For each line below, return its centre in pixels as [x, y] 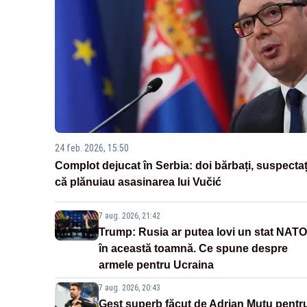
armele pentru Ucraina [156, 265]
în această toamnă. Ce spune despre [193, 249]
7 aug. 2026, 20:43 [130, 288]
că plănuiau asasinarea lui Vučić [138, 182]
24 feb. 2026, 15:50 [92, 148]
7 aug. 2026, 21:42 [130, 216]
